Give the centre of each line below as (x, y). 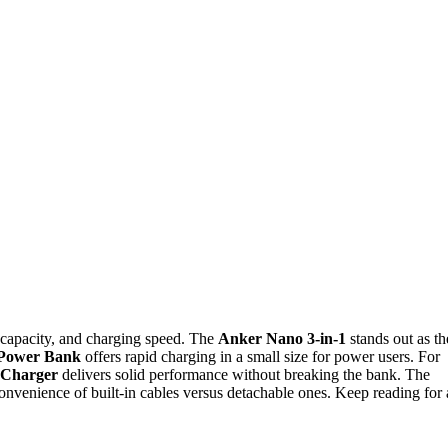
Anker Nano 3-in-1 (282, 338)
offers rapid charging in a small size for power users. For (260, 356)
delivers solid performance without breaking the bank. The (244, 374)
